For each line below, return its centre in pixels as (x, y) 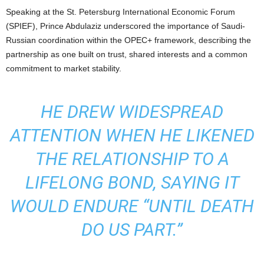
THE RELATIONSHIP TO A (132, 159)
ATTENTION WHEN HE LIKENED (132, 135)
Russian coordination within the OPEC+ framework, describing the (128, 40)
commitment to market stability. (64, 68)
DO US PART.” (132, 229)
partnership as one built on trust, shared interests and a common (127, 54)
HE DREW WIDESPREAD (132, 111)
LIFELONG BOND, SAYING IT (132, 182)
